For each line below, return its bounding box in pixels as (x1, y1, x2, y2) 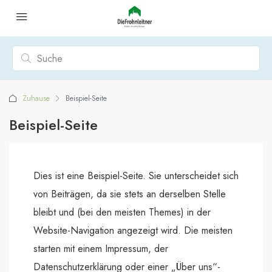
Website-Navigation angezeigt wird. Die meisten (33, 223, 233, 237)
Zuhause (22, 93, 50, 104)
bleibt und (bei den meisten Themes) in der (33, 205, 211, 219)
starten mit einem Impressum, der (33, 242, 168, 256)
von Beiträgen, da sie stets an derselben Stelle (33, 187, 226, 201)
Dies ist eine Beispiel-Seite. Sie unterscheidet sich (33, 169, 239, 183)
